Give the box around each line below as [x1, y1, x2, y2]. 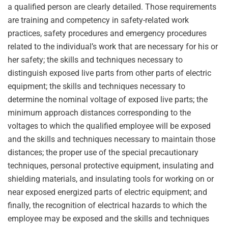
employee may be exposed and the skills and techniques [8, 214, 209, 223]
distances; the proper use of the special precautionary [8, 148, 198, 157]
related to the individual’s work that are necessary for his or [8, 42, 218, 51]
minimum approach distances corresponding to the [8, 108, 191, 118]
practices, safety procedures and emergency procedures [8, 28, 207, 38]
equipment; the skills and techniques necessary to [8, 81, 185, 91]
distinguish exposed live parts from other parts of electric [8, 68, 211, 78]
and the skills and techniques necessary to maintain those [8, 134, 215, 144]
